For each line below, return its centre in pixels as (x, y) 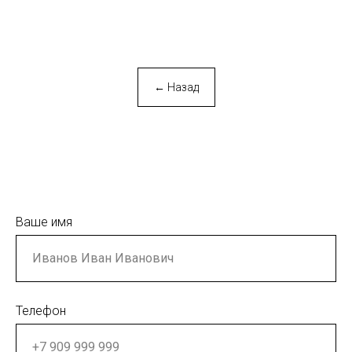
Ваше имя (44, 222)
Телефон (41, 310)
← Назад (176, 87)
